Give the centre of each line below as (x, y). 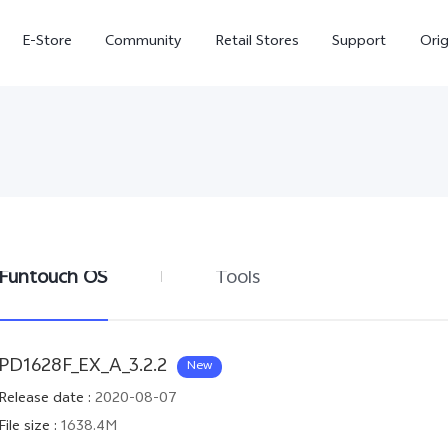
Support (359, 42)
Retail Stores (256, 42)
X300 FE (266, 333)
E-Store (46, 42)
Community (143, 42)
